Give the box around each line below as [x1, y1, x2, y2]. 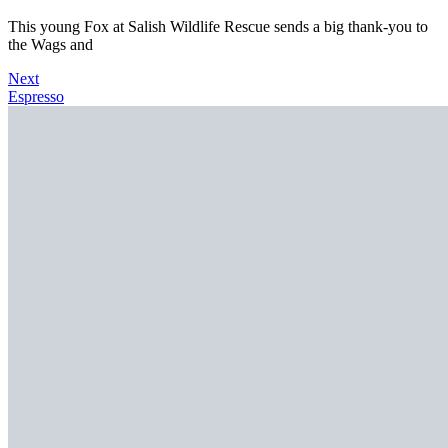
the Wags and [8, 35, 93, 53]
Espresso [8, 87, 64, 105]
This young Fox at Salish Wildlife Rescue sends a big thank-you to [8, 17, 428, 35]
